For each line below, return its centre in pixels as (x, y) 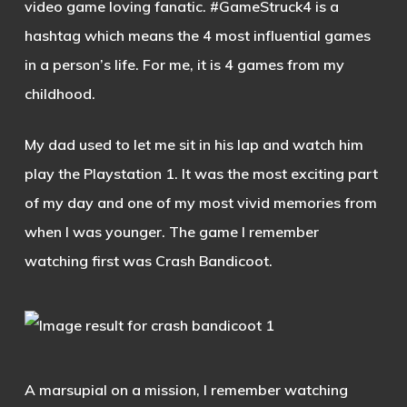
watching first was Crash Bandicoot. (148, 261)
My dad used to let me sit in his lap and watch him (194, 144)
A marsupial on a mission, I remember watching (186, 390)
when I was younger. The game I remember (171, 232)
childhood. (60, 94)
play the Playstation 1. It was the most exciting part (201, 174)
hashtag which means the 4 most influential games (197, 35)
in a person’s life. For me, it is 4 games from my (184, 65)
